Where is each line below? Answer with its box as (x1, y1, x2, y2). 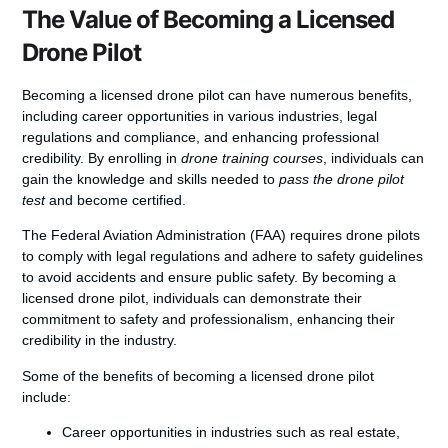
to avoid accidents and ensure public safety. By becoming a (22, 269, 397, 286)
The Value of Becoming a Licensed (22, 4, 395, 34)
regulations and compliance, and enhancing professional (22, 128, 380, 145)
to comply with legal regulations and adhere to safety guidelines (22, 248, 424, 265)
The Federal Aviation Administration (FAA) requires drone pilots (22, 227, 421, 244)
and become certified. (45, 191, 187, 208)
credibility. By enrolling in (22, 149, 182, 166)
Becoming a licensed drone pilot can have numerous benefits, (22, 86, 413, 103)
